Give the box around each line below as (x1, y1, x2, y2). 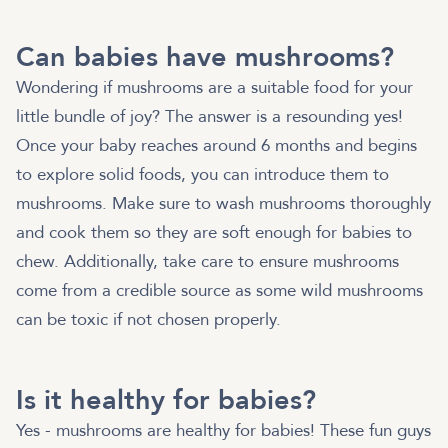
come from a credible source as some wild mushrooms (16, 279, 423, 303)
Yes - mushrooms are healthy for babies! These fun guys (16, 419, 431, 443)
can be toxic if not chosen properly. (16, 308, 286, 332)
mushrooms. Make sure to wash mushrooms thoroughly (16, 192, 431, 216)
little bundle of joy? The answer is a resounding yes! (16, 105, 403, 129)
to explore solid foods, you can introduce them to (16, 163, 389, 187)
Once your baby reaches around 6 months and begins (16, 134, 417, 158)
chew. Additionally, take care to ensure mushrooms (16, 250, 399, 274)
